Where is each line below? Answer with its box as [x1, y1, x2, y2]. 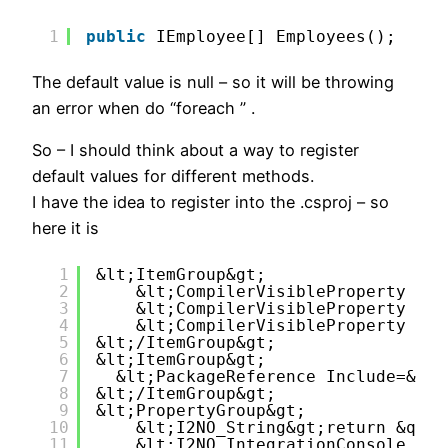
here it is [32, 218, 99, 239]
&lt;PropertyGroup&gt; [96, 400, 307, 420]
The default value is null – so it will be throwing [32, 72, 394, 93]
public [86, 26, 147, 46]
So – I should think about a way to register [32, 140, 359, 161]
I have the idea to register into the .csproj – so [32, 192, 389, 213]
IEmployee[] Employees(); [156, 26, 397, 46]
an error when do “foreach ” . [32, 98, 255, 119]
